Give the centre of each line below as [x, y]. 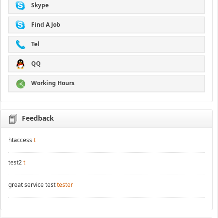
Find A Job [45, 24]
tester [65, 184]
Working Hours [52, 83]
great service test [32, 184]
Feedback [38, 118]
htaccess [20, 140]
